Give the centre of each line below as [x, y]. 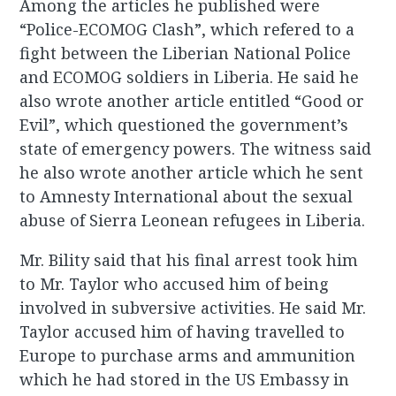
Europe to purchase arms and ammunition [188, 356]
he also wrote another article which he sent [192, 173]
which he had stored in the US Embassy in [185, 380]
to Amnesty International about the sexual [187, 197]
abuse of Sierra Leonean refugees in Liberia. [193, 221]
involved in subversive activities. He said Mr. [193, 308]
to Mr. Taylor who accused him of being [175, 284]
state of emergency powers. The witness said [196, 149]
